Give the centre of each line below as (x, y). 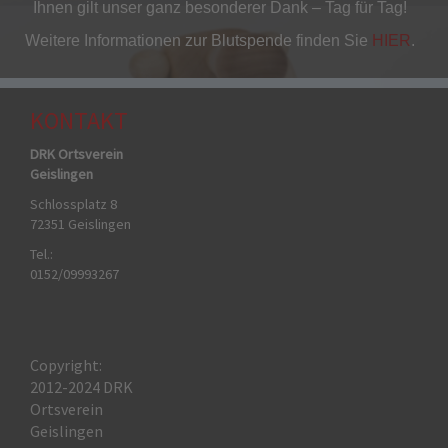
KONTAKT (79, 120)
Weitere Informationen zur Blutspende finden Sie (196, 41)
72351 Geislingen (80, 223)
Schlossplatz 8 (73, 203)
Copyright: (66, 364)
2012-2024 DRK (81, 386)
